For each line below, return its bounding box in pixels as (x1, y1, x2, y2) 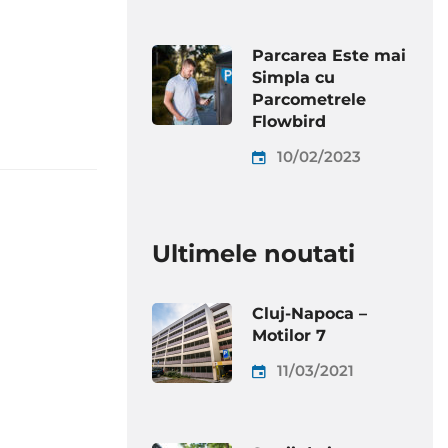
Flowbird (252, 112, 326, 131)
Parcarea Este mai (252, 46, 406, 65)
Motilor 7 (252, 326, 326, 345)
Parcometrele (252, 90, 366, 109)
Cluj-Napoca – (252, 304, 367, 323)
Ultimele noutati (152, 239, 355, 268)
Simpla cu (252, 68, 335, 87)
